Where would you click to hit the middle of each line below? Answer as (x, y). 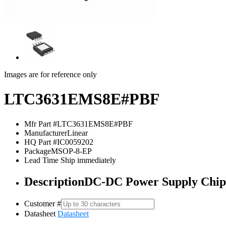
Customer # (43, 203)
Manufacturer (46, 133)
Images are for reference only (50, 74)
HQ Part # (41, 142)
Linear (77, 133)
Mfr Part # (41, 124)
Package (38, 151)
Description (54, 181)
